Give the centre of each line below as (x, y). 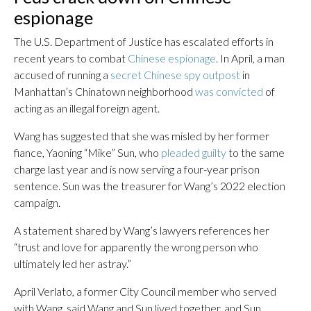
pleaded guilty (194, 152)
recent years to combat (71, 58)
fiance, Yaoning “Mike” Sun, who (87, 152)
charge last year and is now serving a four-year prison (137, 169)
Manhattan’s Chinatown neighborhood (104, 91)
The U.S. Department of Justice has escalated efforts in (144, 41)
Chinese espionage (172, 58)
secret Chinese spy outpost (175, 75)
